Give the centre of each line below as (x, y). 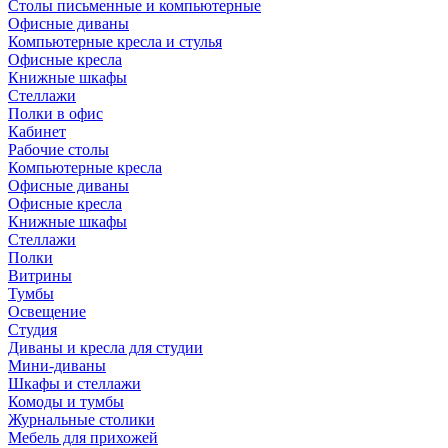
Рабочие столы (58, 149)
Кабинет (37, 131)
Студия (32, 329)
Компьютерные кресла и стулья (115, 41)
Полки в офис (55, 113)
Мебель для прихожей (83, 437)
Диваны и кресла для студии (105, 347)
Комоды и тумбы (66, 401)
